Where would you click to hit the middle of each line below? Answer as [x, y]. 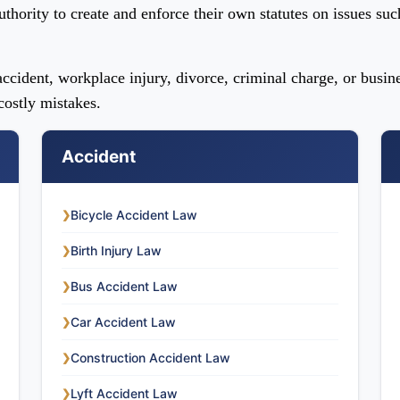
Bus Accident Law [124, 286]
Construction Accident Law [150, 358]
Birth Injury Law [116, 250]
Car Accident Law [123, 322]
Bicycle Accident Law [134, 215]
